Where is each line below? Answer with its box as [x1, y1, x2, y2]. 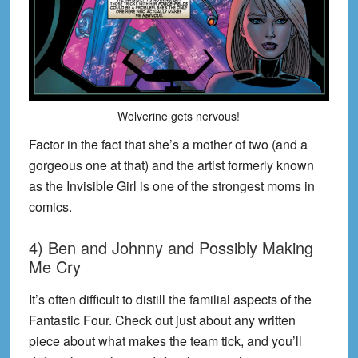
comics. [28, 197, 72, 216]
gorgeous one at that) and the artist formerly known [28, 155, 314, 174]
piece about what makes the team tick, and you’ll [28, 331, 302, 350]
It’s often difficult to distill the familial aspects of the [28, 289, 312, 308]
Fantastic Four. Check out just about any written [28, 310, 296, 329]
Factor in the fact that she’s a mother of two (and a [28, 134, 308, 153]
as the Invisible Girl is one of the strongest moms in [28, 176, 315, 195]
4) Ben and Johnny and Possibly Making [28, 235, 313, 259]
